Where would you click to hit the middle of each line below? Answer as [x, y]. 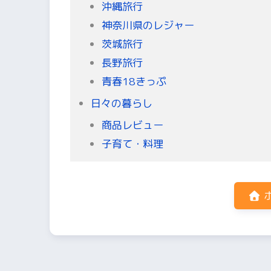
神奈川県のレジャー [148, 25]
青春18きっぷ [134, 81]
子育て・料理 [132, 144]
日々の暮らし [122, 103]
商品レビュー [132, 125]
